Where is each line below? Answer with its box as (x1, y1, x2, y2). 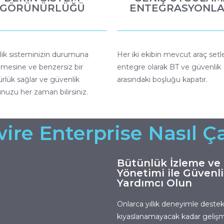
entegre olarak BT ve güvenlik (117, 62, 221, 71)
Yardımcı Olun (117, 176, 192, 189)
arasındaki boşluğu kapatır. (117, 74, 207, 84)
